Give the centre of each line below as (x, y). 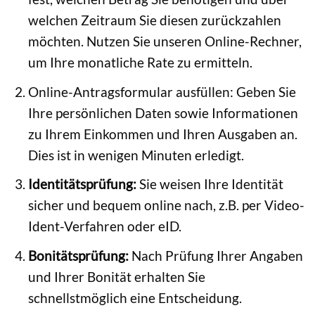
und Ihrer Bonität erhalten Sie (116, 276)
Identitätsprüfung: (82, 184)
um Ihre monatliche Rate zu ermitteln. (140, 63)
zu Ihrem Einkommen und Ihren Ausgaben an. (162, 134)
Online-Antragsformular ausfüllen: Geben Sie (162, 91)
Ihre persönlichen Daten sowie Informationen (163, 112)
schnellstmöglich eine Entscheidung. (135, 297)
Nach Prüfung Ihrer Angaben (216, 255)
